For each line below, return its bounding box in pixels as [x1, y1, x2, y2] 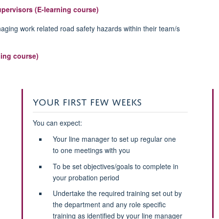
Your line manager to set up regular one [52, 133, 176, 144]
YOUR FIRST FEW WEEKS [32, 93, 142, 108]
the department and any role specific [52, 199, 166, 210]
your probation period [52, 172, 119, 182]
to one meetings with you [52, 145, 130, 155]
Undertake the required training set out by [52, 188, 182, 198]
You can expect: [32, 117, 82, 128]
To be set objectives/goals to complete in [52, 161, 178, 171]
